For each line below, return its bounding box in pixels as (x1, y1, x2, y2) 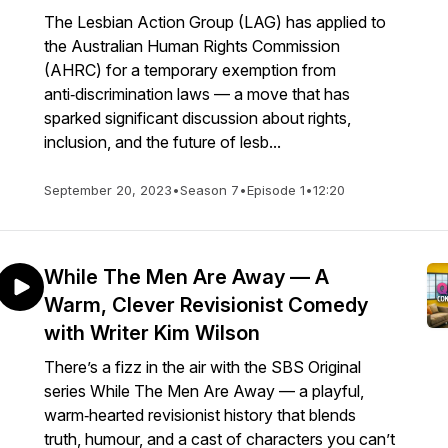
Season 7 (180, 182, 239, 198)
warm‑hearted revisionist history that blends (44, 405, 356, 425)
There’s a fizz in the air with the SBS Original (44, 357, 361, 377)
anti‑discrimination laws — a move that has (44, 84, 350, 104)
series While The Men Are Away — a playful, (44, 381, 364, 401)
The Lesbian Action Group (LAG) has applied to (44, 12, 386, 32)
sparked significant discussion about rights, (44, 108, 351, 128)
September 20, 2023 (44, 182, 172, 198)
